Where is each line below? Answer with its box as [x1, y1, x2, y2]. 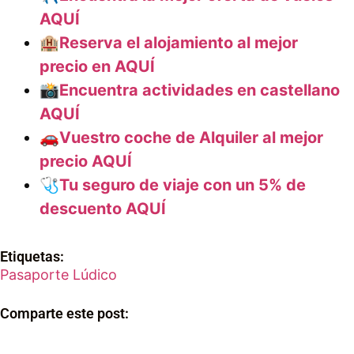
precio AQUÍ [40, 151, 132, 171]
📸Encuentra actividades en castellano [40, 80, 340, 100]
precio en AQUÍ [40, 56, 155, 76]
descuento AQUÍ [40, 198, 166, 218]
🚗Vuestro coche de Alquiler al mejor [40, 127, 323, 147]
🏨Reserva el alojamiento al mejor [40, 32, 298, 52]
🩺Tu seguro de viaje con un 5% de [40, 175, 306, 194]
